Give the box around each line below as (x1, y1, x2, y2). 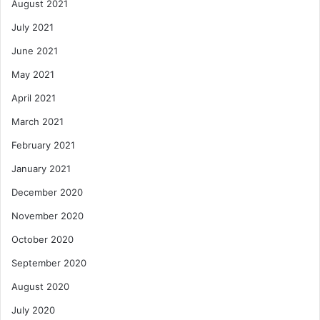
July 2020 (11, 304, 55, 316)
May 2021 (11, 69, 54, 81)
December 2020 (11, 186, 83, 199)
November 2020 (11, 210, 84, 222)
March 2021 (11, 116, 64, 128)
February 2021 (11, 139, 75, 151)
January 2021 (11, 163, 71, 175)
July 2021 (11, 21, 54, 34)
